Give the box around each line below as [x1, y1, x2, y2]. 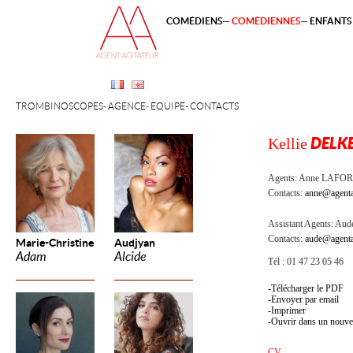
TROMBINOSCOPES [16, 101, 103, 111]
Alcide [114, 250, 146, 263]
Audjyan [114, 236, 155, 249]
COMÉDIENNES [232, 16, 300, 26]
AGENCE [108, 101, 146, 111]
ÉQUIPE [150, 101, 185, 111]
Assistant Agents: [268, 218, 335, 229]
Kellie [268, 135, 307, 152]
